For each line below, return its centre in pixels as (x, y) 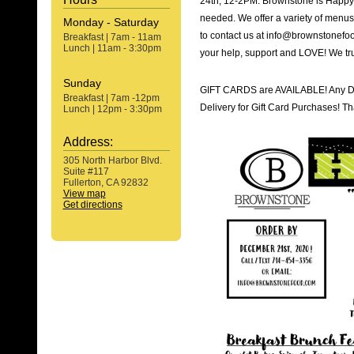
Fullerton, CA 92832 (105, 183)
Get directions (92, 205)
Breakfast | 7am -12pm (111, 98)
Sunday (82, 83)
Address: (88, 142)
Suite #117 (86, 171)
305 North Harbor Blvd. (112, 160)
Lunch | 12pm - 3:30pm (112, 109)
